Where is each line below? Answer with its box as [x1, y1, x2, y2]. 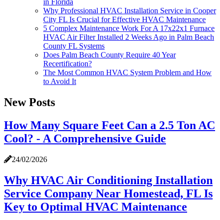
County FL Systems [43, 41, 105, 50]
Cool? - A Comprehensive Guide [4, 132, 166, 145]
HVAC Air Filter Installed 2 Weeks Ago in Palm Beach [43, 32, 214, 41]
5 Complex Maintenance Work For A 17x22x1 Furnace [43, 24, 215, 32]
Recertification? [43, 59, 92, 68]
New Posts [4, 95, 55, 109]
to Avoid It [43, 77, 76, 85]
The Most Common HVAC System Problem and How [43, 68, 212, 77]
